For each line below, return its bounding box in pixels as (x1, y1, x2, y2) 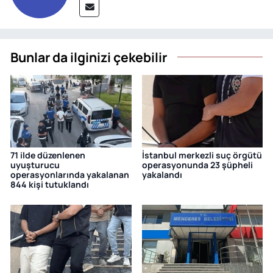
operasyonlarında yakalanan (10, 168, 129, 180)
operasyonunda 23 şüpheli (141, 158, 253, 171)
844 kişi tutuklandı (10, 178, 89, 190)
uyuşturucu (10, 158, 60, 171)
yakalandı (141, 168, 182, 180)
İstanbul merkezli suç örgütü (141, 149, 262, 161)
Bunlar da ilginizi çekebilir (10, 48, 167, 66)
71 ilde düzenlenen (10, 149, 85, 161)
